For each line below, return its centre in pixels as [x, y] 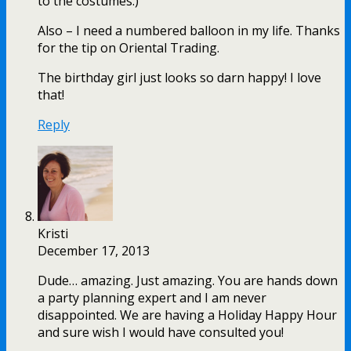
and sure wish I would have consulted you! [161, 332]
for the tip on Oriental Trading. [128, 47]
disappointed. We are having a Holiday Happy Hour [187, 315]
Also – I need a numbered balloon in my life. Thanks [189, 30]
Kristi [53, 233]
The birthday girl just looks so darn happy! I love [179, 77]
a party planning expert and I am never [152, 297]
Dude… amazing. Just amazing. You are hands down [188, 280]
